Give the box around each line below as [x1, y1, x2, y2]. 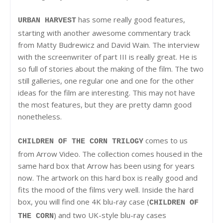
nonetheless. [18, 111, 64, 121]
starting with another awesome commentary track [18, 27, 190, 38]
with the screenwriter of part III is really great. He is [18, 51, 197, 62]
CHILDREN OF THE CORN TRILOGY [18, 137, 143, 146]
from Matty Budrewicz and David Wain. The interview [18, 39, 200, 50]
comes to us [143, 135, 188, 145]
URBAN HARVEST [18, 16, 76, 25]
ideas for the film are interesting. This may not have [18, 87, 195, 98]
